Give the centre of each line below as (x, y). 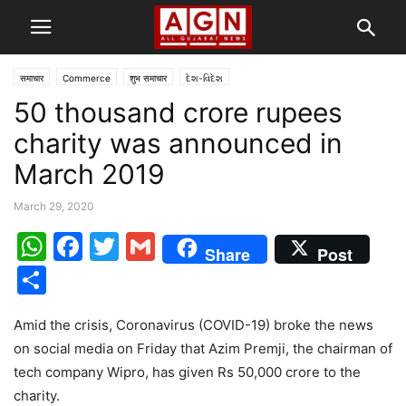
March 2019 (89, 174)
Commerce (87, 78)
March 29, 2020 (54, 206)
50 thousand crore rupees (178, 112)
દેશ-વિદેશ (204, 78)
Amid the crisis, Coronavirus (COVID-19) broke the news (193, 325)
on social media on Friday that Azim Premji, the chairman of (203, 348)
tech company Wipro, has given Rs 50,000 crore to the (187, 372)
